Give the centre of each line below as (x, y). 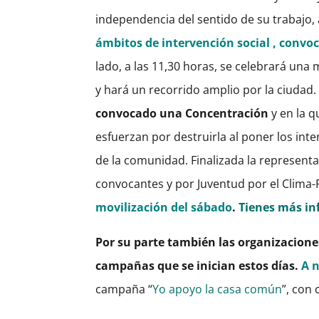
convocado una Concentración (184, 114)
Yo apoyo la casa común (218, 289)
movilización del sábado (164, 208)
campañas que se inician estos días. (197, 266)
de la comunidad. (143, 161)
